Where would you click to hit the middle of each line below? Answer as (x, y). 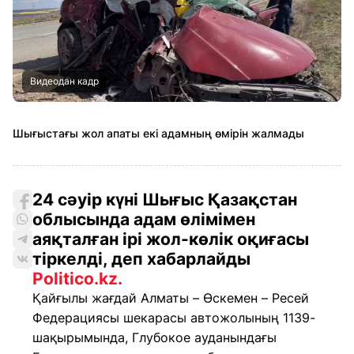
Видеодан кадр (64, 81)
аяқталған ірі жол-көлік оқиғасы (171, 239)
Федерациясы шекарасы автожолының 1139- (174, 318)
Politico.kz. (77, 279)
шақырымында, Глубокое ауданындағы (154, 337)
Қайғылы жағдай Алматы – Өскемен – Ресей (171, 298)
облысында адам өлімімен (144, 219)
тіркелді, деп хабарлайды (141, 259)
